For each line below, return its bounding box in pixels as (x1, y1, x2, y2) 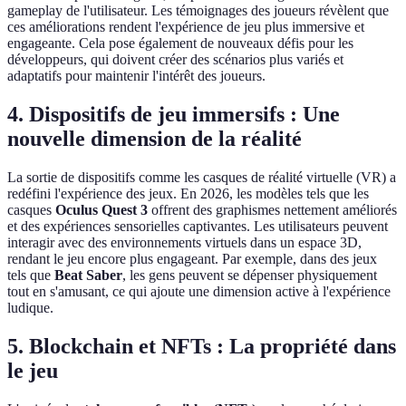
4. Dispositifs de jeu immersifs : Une (7, 102, 340, 127)
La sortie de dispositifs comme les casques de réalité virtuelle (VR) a (7, 169, 396, 186)
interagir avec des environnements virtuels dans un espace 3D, (7, 235, 362, 251)
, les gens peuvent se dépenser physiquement (122, 267, 377, 284)
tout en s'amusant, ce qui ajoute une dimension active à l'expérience (7, 284, 391, 300)
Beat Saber (54, 267, 122, 284)
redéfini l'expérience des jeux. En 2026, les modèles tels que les (7, 186, 369, 202)
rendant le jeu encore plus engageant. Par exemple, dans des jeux (7, 251, 377, 267)
